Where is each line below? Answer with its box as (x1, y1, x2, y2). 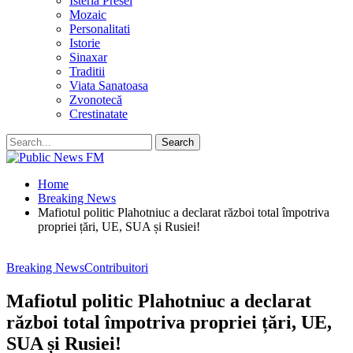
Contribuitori (84, 261, 148, 274)
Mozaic (69, 8, 106, 21)
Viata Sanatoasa (69, 79, 148, 92)
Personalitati (69, 22, 130, 35)
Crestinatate (69, 107, 128, 121)
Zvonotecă (69, 93, 122, 106)
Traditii (69, 65, 105, 78)
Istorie (69, 36, 100, 50)
